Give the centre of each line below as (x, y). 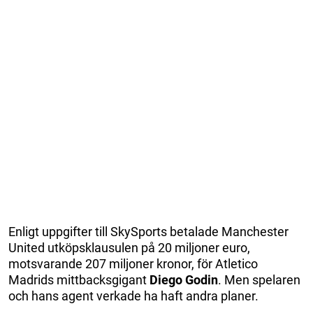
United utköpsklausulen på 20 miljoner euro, (129, 247)
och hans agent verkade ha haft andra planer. (133, 296)
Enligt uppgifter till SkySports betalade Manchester (148, 231)
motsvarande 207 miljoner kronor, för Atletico (133, 263)
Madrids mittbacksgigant (79, 279)
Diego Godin (184, 279)
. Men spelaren (259, 279)
